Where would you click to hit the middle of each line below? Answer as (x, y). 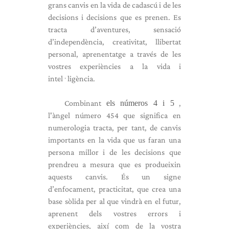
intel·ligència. (72, 78)
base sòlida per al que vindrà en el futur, (114, 201)
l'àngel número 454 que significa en (114, 115)
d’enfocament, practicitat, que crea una (114, 189)
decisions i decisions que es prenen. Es (114, 17)
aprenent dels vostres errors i (114, 213)
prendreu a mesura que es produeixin (114, 164)
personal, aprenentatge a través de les (114, 54)
